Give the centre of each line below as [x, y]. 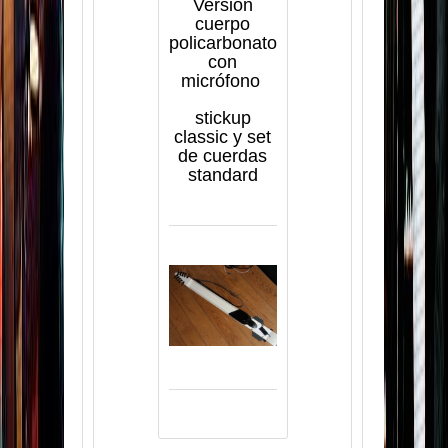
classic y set [222, 136]
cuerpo [222, 23]
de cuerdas [222, 155]
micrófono [222, 80]
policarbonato [222, 42]
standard [222, 174]
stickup [222, 117]
